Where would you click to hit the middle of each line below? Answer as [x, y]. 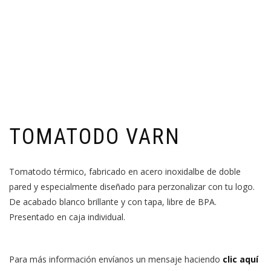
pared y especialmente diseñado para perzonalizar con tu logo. [132, 186]
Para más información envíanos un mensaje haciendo [116, 259]
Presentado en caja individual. [67, 217]
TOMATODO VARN [95, 136]
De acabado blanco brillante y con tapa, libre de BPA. [113, 201]
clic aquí [240, 259]
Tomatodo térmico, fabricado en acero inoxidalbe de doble [125, 171]
